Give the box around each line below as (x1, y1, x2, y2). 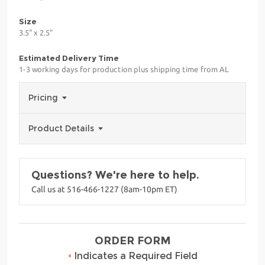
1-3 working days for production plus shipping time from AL (19, 65, 229, 74)
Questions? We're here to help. (31, 169, 199, 182)
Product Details (28, 123, 96, 134)
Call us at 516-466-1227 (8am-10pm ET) (31, 185, 177, 195)
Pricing (28, 92, 60, 104)
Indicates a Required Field (71, 250, 198, 262)
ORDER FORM (94, 234, 171, 248)
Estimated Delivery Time (19, 53, 119, 63)
